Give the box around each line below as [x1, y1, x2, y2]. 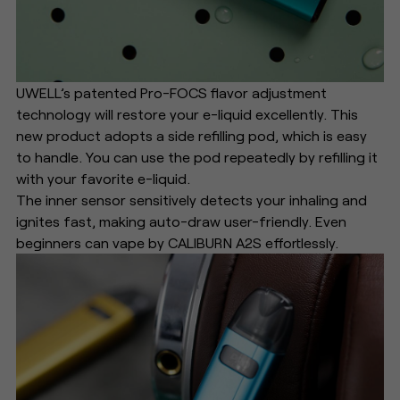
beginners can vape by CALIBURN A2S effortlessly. [16, 233, 339, 251]
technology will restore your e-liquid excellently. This [16, 104, 359, 122]
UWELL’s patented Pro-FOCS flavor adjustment [16, 83, 328, 101]
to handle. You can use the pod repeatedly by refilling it [16, 147, 379, 165]
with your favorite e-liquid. [16, 169, 191, 187]
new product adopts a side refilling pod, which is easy [16, 126, 368, 144]
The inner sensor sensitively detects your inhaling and [16, 190, 368, 208]
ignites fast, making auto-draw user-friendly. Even [16, 212, 347, 229]
